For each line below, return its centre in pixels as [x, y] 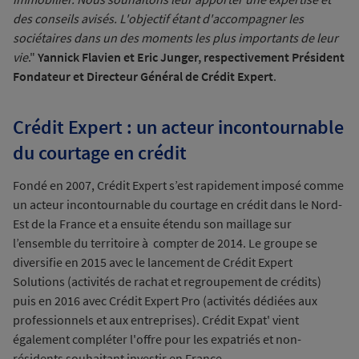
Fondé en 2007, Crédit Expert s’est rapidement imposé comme [178, 185]
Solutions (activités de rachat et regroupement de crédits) [167, 281]
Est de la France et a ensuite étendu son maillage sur [152, 224]
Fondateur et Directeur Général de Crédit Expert [143, 76]
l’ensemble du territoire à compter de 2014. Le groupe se [165, 243]
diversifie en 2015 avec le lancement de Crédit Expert [153, 262]
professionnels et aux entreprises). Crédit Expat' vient [156, 320]
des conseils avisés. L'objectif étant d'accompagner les [158, 18]
